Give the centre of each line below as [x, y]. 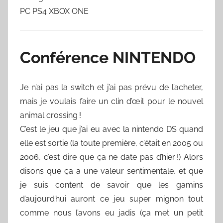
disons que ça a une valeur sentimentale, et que [111, 171]
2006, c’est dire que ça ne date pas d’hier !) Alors [111, 157]
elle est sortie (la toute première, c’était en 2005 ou [111, 143]
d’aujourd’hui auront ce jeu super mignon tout [111, 199]
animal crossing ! [51, 115]
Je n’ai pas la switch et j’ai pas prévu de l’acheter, [111, 87]
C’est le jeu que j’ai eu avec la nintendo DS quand [111, 129]
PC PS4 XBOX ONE [54, 11]
